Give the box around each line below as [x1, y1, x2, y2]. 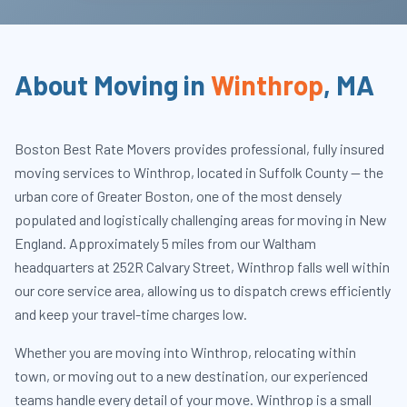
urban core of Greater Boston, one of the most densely [15, 187, 342, 204]
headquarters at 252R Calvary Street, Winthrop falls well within [15, 258, 390, 275]
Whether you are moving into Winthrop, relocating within [15, 343, 356, 361]
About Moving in [15, 68, 211, 101]
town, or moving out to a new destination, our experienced [15, 367, 368, 384]
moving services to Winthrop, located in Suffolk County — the [15, 164, 383, 181]
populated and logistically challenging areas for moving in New [15, 211, 387, 228]
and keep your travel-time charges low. [15, 305, 247, 323]
